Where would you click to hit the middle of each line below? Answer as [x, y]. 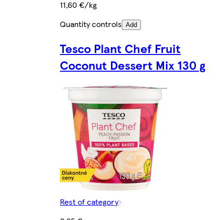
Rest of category [89, 202]
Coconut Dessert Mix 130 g [133, 65]
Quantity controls [91, 24]
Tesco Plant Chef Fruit [121, 48]
